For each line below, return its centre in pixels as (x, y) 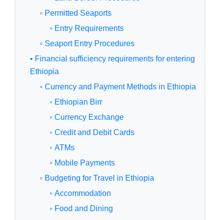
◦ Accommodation (80, 193)
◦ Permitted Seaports (76, 13)
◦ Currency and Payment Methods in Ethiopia (118, 87)
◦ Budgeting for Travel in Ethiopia (97, 178)
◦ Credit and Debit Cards (92, 133)
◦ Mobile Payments (82, 163)
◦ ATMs (62, 148)
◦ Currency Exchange (87, 117)
